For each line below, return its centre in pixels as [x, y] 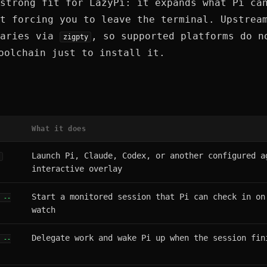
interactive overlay [77, 169]
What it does [59, 128]
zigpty [75, 37]
